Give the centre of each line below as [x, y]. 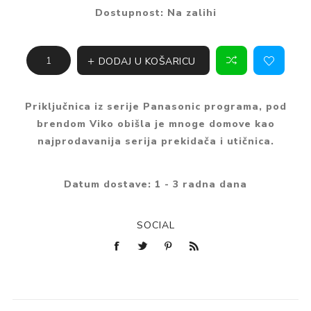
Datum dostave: [108, 185]
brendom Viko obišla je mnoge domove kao [155, 124]
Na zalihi [192, 13]
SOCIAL [155, 226]
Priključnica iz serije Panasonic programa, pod [155, 107]
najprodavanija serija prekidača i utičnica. [155, 142]
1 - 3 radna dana [201, 185]
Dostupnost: [129, 13]
